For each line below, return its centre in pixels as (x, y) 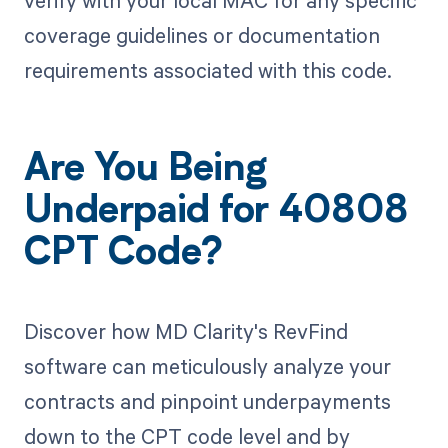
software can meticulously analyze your (207, 365)
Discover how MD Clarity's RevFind (185, 330)
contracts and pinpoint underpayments (207, 400)
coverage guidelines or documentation (201, 34)
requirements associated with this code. (207, 69)
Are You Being (145, 170)
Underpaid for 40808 (216, 212)
